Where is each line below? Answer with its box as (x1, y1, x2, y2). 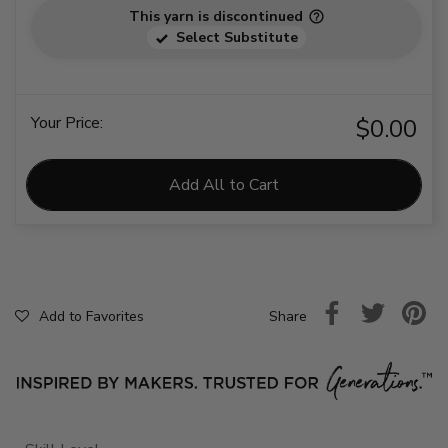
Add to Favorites (39, 307, 144, 327)
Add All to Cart (169, 174, 279, 197)
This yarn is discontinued (128, 7, 303, 27)
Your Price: (31, 112, 103, 135)
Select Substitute (176, 28, 298, 48)
